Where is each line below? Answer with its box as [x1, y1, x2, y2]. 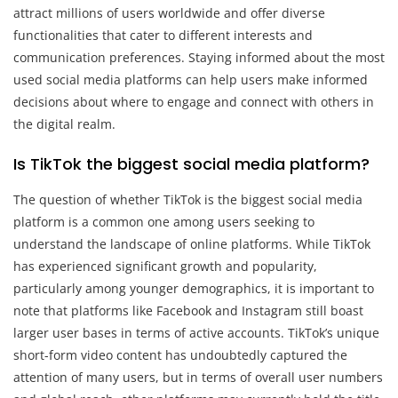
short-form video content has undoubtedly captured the [13, 346, 347, 363]
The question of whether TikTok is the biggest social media [13, 190, 362, 208]
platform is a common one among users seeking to [13, 212, 314, 230]
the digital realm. [13, 115, 115, 132]
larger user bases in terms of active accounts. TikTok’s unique [13, 323, 379, 341]
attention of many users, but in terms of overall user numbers [13, 368, 383, 386]
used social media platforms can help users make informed [13, 70, 368, 88]
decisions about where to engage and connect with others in [13, 92, 374, 110]
